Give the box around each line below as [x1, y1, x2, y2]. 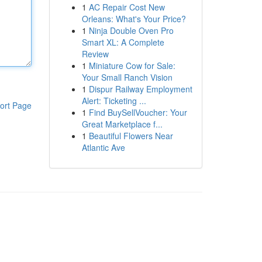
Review [81, 48, 109, 60]
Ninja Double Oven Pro [88, 25, 174, 36]
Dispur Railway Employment [88, 83, 192, 95]
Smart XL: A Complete [81, 36, 164, 48]
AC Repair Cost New [88, 1, 165, 13]
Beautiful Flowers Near [88, 130, 173, 142]
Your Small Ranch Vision [81, 71, 173, 83]
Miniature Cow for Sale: [88, 60, 175, 71]
